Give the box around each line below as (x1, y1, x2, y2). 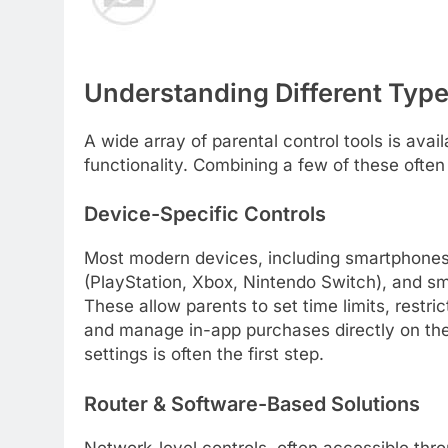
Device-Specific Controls (84, 202, 326, 227)
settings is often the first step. (84, 344, 324, 365)
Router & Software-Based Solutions (84, 391, 420, 416)
